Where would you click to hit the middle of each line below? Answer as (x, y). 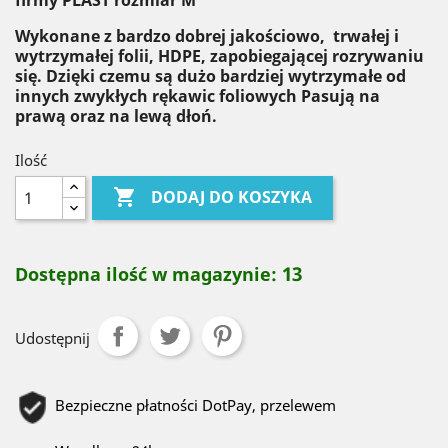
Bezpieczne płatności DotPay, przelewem (195, 405)
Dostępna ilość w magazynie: (146, 274)
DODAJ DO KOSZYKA (232, 197)
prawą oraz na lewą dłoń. (118, 116)
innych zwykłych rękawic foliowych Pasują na (197, 96)
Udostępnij (52, 338)
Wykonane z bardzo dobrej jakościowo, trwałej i (207, 36)
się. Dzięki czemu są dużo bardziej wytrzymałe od (210, 76)
